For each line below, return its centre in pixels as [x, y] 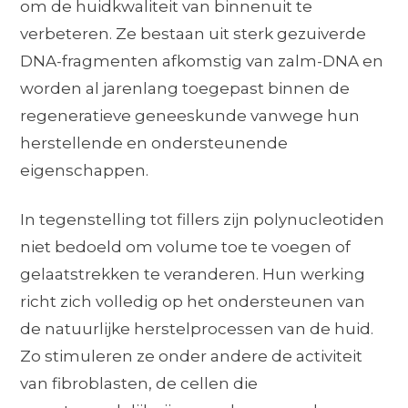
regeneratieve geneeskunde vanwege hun [190, 115]
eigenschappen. [85, 170]
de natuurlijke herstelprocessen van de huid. [197, 328]
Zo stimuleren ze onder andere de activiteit [192, 356]
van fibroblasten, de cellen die [139, 383]
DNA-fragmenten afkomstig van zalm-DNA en [202, 61]
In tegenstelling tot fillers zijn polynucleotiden [203, 219]
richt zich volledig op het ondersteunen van [193, 301]
